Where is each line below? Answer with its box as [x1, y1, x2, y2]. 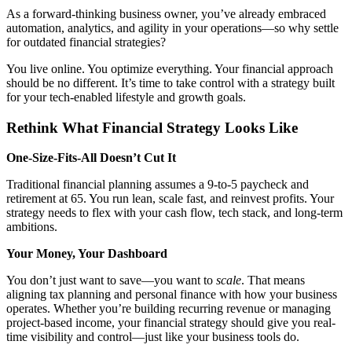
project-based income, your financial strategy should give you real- [6, 316, 335, 330]
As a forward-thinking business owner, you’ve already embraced [6, 6, 326, 20]
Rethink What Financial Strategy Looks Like [6, 119, 298, 136]
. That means [241, 273, 305, 288]
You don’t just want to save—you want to [6, 273, 216, 288]
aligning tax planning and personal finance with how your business [6, 288, 337, 302]
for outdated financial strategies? [6, 35, 166, 49]
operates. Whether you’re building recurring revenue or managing [6, 302, 331, 316]
